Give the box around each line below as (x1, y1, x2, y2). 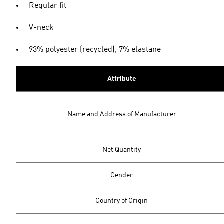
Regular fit (29, 2, 66, 10)
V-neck (29, 24, 54, 32)
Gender (110, 172, 133, 179)
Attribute (107, 75, 136, 82)
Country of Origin (95, 197, 148, 204)
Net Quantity (102, 146, 141, 153)
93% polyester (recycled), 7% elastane (29, 46, 161, 54)
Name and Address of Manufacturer (67, 111, 176, 118)
